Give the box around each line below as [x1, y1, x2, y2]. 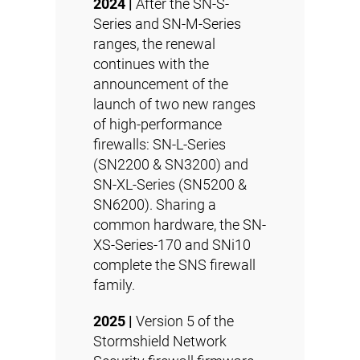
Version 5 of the [133, 313, 234, 329]
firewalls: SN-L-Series [93, 136, 226, 153]
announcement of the [93, 76, 228, 92]
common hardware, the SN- [93, 216, 266, 233]
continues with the [93, 55, 209, 72]
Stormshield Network [93, 333, 227, 350]
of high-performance [93, 116, 222, 133]
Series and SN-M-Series [93, 15, 241, 32]
